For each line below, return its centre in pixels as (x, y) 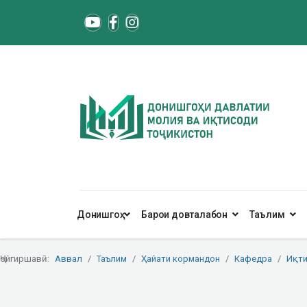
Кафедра (253, 259)
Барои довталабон (185, 214)
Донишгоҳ (98, 214)
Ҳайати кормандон (181, 259)
